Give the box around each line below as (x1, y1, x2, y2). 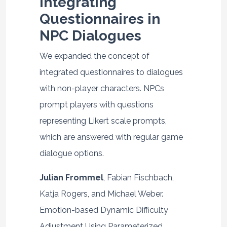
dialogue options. (39, 148, 104, 159)
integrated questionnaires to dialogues (39, 67, 183, 78)
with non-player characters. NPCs (39, 84, 164, 94)
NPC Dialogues (39, 27, 141, 45)
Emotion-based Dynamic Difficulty (39, 205, 168, 215)
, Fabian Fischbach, (103, 173, 174, 183)
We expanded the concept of (39, 51, 149, 61)
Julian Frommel (39, 173, 103, 183)
